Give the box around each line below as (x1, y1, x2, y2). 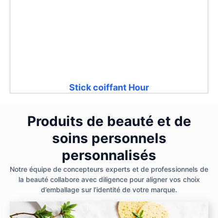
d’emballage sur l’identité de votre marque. (41, 185, 177, 194)
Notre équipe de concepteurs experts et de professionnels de (10, 164, 208, 173)
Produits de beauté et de (27, 112, 191, 129)
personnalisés (62, 146, 156, 163)
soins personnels (52, 129, 166, 146)
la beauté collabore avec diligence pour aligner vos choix (18, 175, 200, 183)
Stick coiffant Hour (69, 82, 149, 92)
